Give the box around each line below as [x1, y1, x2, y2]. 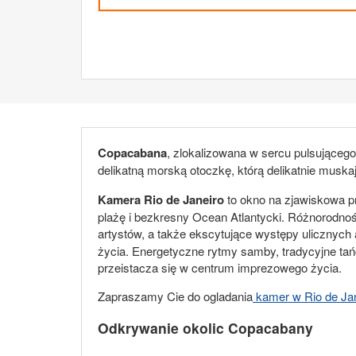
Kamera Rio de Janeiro [98, 190, 224, 208]
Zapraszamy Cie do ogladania [98, 287, 253, 304]
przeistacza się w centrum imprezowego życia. [98, 258, 342, 276]
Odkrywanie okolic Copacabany [98, 318, 313, 339]
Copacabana [98, 143, 167, 161]
